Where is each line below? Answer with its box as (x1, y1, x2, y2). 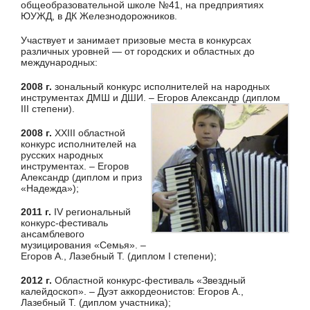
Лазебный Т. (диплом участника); (21, 296, 171, 308)
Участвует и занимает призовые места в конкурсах (21, 35, 251, 46)
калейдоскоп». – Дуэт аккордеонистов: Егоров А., (21, 285, 244, 297)
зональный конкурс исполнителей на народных (52, 80, 270, 92)
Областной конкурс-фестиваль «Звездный (52, 274, 246, 286)
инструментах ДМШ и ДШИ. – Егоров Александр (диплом (21, 91, 280, 103)
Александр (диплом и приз (21, 171, 142, 183)
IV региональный (51, 206, 131, 218)
